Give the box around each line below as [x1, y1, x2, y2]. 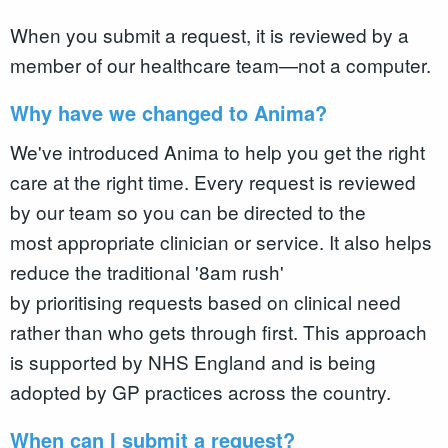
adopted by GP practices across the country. [10, 377, 396, 405]
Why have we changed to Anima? [10, 98, 333, 128]
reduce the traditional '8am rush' [10, 257, 284, 285]
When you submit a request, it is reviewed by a [10, 21, 409, 49]
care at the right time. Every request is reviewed [10, 167, 416, 195]
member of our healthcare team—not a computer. [10, 51, 431, 79]
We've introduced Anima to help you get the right [10, 137, 425, 165]
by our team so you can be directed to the [10, 197, 366, 225]
